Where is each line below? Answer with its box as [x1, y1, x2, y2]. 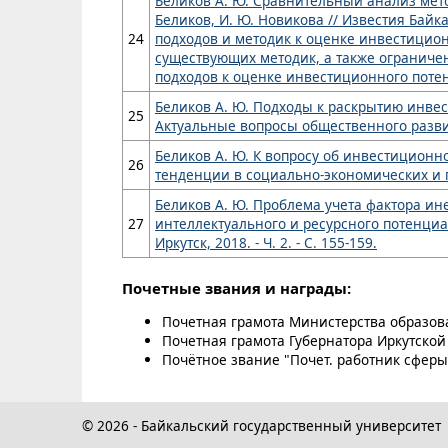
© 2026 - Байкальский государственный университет [82, 415, 441, 435]
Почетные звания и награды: [122, 277, 351, 298]
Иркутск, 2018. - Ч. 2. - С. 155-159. [155, 233, 377, 253]
